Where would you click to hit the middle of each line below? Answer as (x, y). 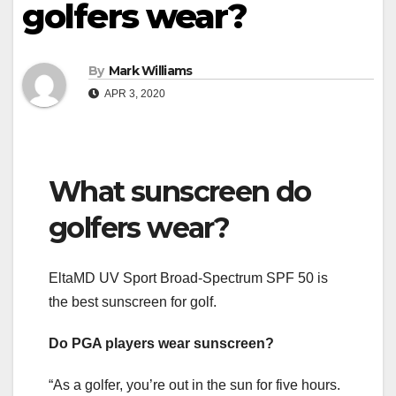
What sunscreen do (180, 192)
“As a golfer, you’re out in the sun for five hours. (194, 385)
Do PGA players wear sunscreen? (161, 343)
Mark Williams (150, 71)
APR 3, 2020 (134, 94)
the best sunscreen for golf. (133, 301)
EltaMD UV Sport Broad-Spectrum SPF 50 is (188, 278)
